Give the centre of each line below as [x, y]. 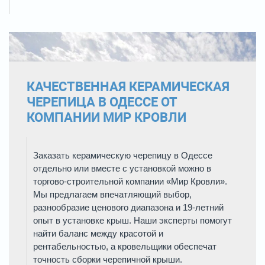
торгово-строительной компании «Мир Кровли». [130, 182]
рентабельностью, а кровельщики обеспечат [125, 247]
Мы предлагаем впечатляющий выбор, [112, 195]
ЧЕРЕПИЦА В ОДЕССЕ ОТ [102, 102]
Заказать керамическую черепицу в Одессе [123, 156]
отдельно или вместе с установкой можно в [122, 169]
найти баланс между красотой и [98, 234]
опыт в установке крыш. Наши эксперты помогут [132, 221]
